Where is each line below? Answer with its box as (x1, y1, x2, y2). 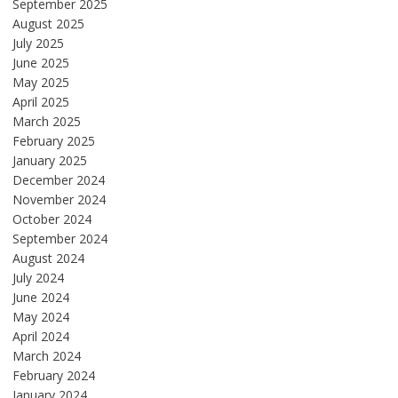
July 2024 (12, 269, 64, 287)
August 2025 (12, 15, 84, 33)
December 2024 (12, 171, 105, 189)
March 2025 (12, 113, 81, 131)
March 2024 (12, 347, 81, 365)
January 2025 (12, 152, 87, 170)
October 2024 (12, 211, 92, 228)
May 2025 (12, 74, 69, 92)
